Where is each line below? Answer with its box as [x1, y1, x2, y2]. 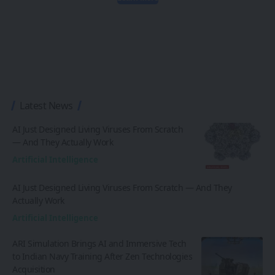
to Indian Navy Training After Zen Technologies [12, 250, 192, 262]
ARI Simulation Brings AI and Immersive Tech [12, 238, 187, 249]
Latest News [20, 99, 73, 112]
